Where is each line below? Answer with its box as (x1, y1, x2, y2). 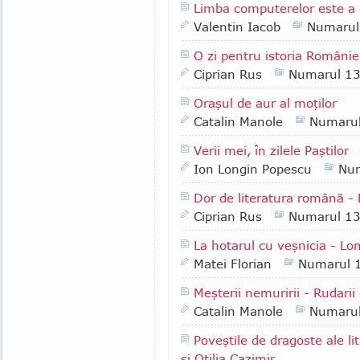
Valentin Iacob (194, 19, 280, 34)
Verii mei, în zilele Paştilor (194, 143, 349, 157)
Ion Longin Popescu (194, 162, 312, 176)
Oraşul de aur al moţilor (194, 96, 337, 110)
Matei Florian (194, 256, 272, 271)
